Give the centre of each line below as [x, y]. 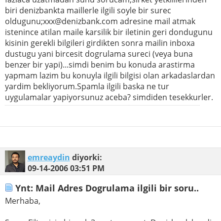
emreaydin [49, 158]
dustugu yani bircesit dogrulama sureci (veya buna [99, 54]
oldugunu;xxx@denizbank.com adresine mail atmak [100, 21]
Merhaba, [23, 201]
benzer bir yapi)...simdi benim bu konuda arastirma [100, 65]
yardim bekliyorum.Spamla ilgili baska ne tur [87, 87]
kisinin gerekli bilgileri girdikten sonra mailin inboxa [100, 43]
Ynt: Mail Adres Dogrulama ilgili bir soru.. [106, 188]
